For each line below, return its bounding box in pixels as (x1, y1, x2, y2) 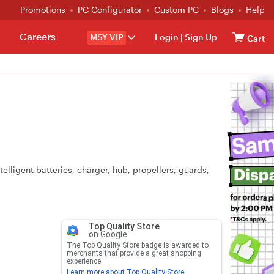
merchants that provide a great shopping (66, 249, 201, 257)
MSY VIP (90, 32, 124, 42)
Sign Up (183, 32, 217, 42)
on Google (88, 229, 127, 239)
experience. (66, 257, 103, 265)
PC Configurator (78, 4, 142, 15)
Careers (19, 31, 56, 42)
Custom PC (154, 4, 199, 15)
